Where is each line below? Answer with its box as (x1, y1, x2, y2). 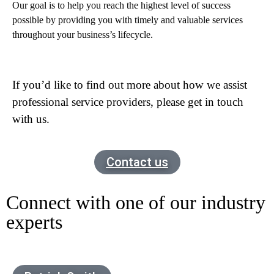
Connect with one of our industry (6, 191, 265, 213)
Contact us (106, 154, 168, 169)
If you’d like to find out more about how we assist (12, 78, 247, 91)
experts (6, 210, 62, 233)
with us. (12, 112, 50, 125)
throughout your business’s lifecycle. (12, 29, 153, 40)
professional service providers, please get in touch (12, 95, 243, 108)
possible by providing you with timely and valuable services (12, 14, 243, 25)
